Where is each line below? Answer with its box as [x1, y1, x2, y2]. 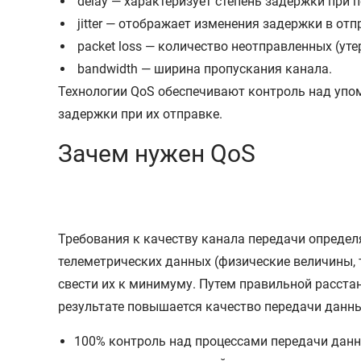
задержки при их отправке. [58, 106, 222, 122]
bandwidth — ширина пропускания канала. [74, 60, 332, 77]
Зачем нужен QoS [58, 139, 255, 168]
